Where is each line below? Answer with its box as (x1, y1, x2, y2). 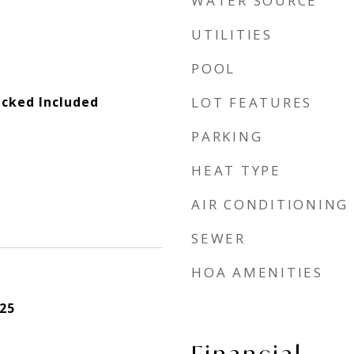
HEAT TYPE (191, 161, 281, 179)
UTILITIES (191, 25, 273, 43)
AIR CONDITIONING (191, 195, 348, 213)
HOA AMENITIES (191, 263, 323, 281)
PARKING (191, 127, 263, 145)
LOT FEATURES (191, 93, 312, 111)
